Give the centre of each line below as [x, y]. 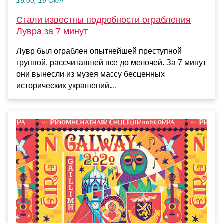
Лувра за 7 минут [52, 32]
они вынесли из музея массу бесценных [91, 74]
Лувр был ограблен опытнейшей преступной [99, 51]
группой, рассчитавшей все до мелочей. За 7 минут [111, 63]
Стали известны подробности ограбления [104, 20]
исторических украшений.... [67, 86]
